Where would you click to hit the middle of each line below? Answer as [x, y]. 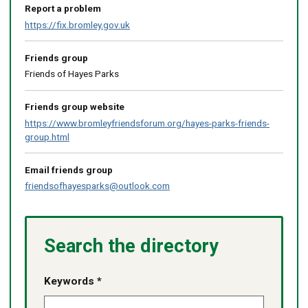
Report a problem [63, 9]
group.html [47, 136]
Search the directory [132, 246]
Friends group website [74, 107]
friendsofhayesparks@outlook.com [97, 186]
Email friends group [68, 170]
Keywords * [73, 282]
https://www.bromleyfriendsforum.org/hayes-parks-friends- [147, 123]
